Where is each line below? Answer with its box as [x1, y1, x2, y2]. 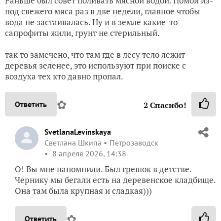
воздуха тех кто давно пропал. [5, 71, 123, 82]
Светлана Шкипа [44, 138, 102, 148]
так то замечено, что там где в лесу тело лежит [5, 49, 185, 61]
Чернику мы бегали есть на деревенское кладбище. [15, 174, 216, 186]
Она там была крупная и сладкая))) [15, 185, 152, 197]
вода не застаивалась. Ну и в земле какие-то [5, 16, 178, 28]
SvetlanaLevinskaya [44, 127, 111, 137]
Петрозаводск [110, 138, 158, 148]
